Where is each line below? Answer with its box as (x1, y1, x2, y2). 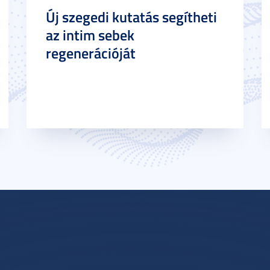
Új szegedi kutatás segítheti (46, 7, 217, 27)
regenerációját (46, 43, 136, 63)
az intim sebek (46, 25, 134, 45)
